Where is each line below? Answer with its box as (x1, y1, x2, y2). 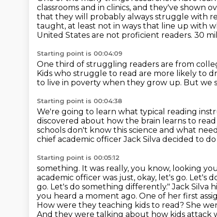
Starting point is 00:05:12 (37, 154, 120, 161)
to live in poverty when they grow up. (37, 78, 184, 87)
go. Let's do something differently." (37, 182, 172, 191)
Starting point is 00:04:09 (37, 49, 123, 57)
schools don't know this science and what (37, 125, 198, 135)
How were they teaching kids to (37, 201, 162, 210)
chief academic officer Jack (37, 135, 143, 144)
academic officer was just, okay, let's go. (37, 173, 189, 182)
